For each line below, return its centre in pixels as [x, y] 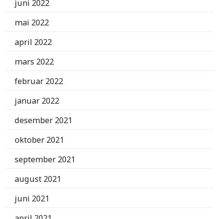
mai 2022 [32, 23]
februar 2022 [39, 81]
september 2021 [45, 160]
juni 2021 [32, 199]
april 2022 [33, 42]
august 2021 [38, 179]
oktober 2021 [39, 140]
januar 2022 [37, 101]
